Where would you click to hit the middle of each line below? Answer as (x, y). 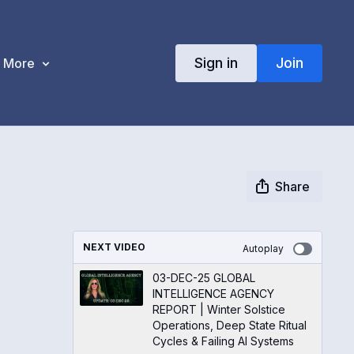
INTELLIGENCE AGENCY (213, 294)
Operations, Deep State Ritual (229, 325)
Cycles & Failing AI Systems (223, 341)
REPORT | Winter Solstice (218, 309)
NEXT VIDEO (114, 247)
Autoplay (263, 249)
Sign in (216, 62)
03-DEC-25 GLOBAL (203, 278)
